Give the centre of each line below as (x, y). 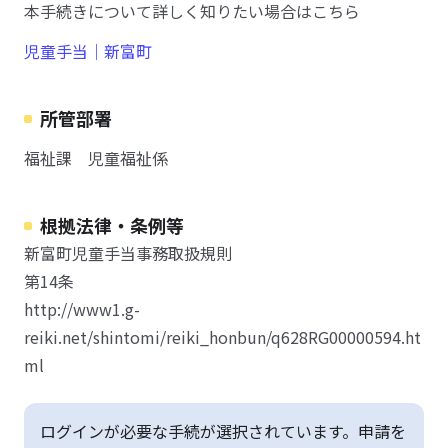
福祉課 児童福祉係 (96, 158)
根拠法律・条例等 (112, 225)
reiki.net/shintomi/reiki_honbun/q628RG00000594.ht (222, 337)
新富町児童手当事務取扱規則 (128, 253)
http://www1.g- (82, 309)
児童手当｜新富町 (88, 51)
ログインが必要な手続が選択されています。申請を (223, 431)
